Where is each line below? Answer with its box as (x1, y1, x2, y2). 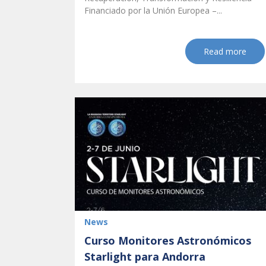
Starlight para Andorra (84, 249, 205, 264)
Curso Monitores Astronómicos (84, 233, 251, 248)
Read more (204, 46, 246, 58)
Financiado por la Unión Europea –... (84, 5, 222, 17)
